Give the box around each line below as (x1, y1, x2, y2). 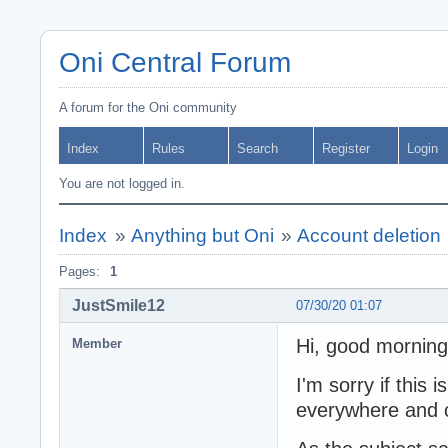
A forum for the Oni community (59, 100, 237, 115)
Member (72, 335, 122, 351)
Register (322, 141, 370, 156)
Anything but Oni (130, 225, 274, 246)
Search (237, 141, 278, 156)
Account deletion (297, 225, 442, 246)
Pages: (59, 264, 100, 279)
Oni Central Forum (59, 47, 291, 78)
